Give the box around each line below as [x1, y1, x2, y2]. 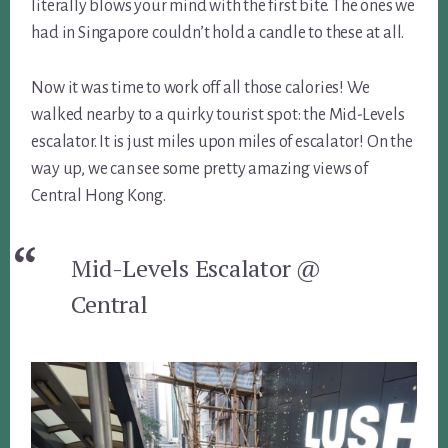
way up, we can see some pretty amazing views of [31, 160, 368, 179]
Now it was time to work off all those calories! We [31, 79, 370, 98]
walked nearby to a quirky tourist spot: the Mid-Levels [31, 106, 405, 125]
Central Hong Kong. [31, 187, 166, 206]
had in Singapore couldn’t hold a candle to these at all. [31, 24, 405, 43]
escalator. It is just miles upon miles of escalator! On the [31, 133, 413, 152]
